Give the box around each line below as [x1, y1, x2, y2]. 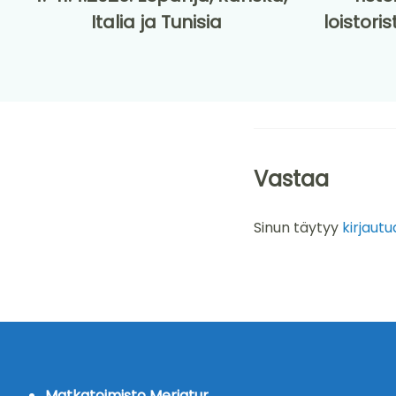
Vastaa [254, 164, 329, 194]
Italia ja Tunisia [91, 10, 222, 35]
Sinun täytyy [254, 217, 342, 239]
